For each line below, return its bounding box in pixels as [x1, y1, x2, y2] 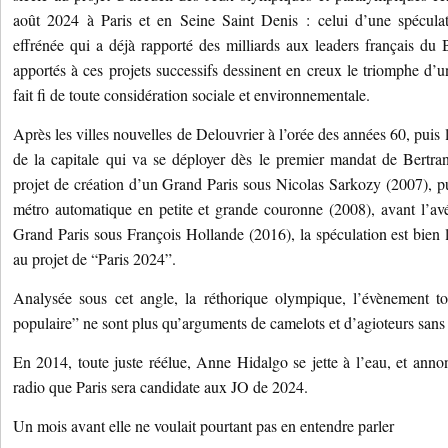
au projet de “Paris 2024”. [13, 248, 176, 269]
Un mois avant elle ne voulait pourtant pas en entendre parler [13, 415, 394, 436]
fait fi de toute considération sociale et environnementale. [13, 84, 370, 105]
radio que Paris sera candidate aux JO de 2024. [13, 376, 308, 397]
